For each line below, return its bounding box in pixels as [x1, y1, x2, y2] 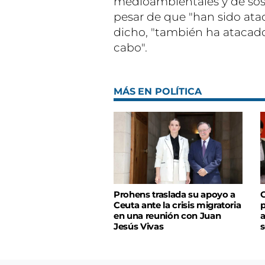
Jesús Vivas [114, 221, 164, 232]
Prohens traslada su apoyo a [114, 189, 235, 201]
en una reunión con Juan [114, 211, 221, 222]
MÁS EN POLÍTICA [114, 85, 202, 97]
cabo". [114, 40, 147, 54]
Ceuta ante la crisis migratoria [114, 200, 241, 211]
